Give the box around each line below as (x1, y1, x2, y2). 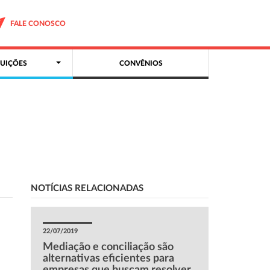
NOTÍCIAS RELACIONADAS (30, 184, 143, 193)
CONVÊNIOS (119, 60, 163, 67)
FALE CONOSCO (10, 20, 66, 27)
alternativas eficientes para (42, 253, 174, 264)
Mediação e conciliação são (42, 242, 174, 253)
